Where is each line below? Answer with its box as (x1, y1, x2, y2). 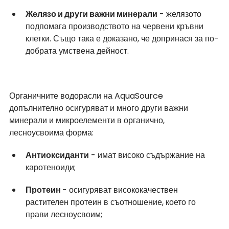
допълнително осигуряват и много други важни (9, 102, 190, 114)
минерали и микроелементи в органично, (9, 114, 167, 126)
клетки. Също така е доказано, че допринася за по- (26, 32, 219, 44)
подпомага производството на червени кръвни (26, 20, 205, 32)
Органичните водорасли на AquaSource (9, 89, 165, 102)
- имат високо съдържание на (89, 149, 207, 161)
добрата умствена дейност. (26, 44, 129, 57)
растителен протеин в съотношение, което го (26, 196, 198, 208)
